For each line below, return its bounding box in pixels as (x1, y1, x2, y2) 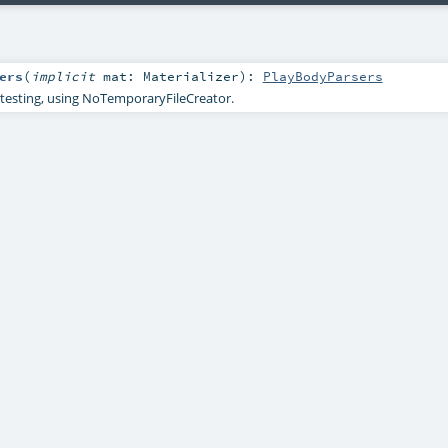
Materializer (142, 67, 239, 84)
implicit (30, 67, 103, 84)
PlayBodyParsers (262, 67, 383, 84)
